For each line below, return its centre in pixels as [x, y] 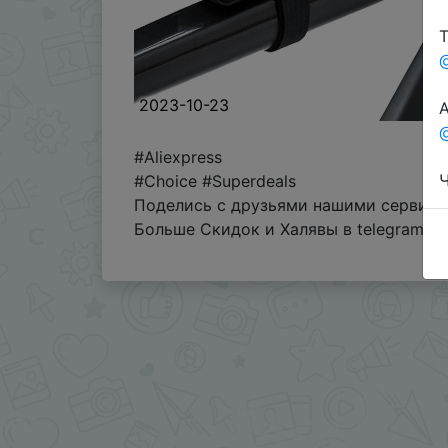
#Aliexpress [178, 156]
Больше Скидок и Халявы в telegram [281, 228]
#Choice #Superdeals [215, 180]
